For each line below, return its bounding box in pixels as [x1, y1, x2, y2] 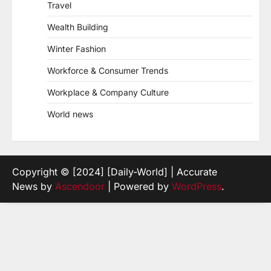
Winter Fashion [47, 44, 106, 54]
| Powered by [105, 180, 172, 192]
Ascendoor [55, 180, 105, 192]
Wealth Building [47, 22, 108, 32]
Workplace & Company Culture [47, 87, 169, 97]
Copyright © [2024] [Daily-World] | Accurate [12, 166, 217, 178]
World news [47, 109, 93, 119]
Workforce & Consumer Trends [47, 65, 168, 76]
